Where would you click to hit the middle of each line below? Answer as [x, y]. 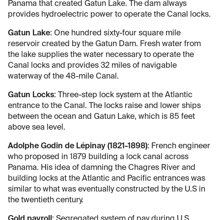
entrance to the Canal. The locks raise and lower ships [104, 106]
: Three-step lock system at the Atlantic [123, 95]
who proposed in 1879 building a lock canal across [98, 157]
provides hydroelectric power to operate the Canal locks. [109, 14]
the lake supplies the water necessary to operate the [101, 55]
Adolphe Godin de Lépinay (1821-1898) [78, 146]
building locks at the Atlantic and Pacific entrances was [107, 179]
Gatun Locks [31, 95]
